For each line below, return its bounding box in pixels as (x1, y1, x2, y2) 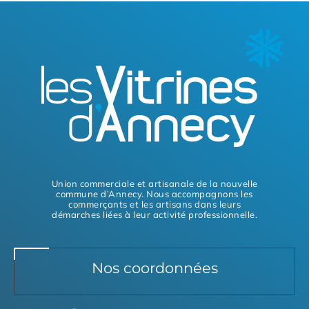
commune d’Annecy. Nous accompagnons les (56, 188, 253, 199)
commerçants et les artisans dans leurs (68, 198, 241, 210)
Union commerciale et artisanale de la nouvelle (51, 177, 258, 189)
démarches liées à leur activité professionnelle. (52, 208, 257, 220)
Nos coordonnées (91, 259, 218, 277)
